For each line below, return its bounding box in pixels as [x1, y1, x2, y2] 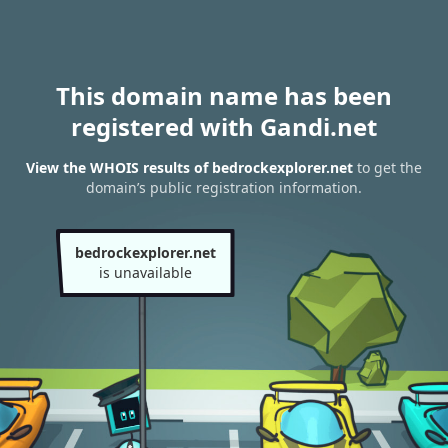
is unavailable [98, 263, 192, 282]
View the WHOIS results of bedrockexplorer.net [26, 158, 353, 178]
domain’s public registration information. [86, 178, 362, 198]
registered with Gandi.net [71, 110, 377, 143]
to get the [353, 158, 422, 178]
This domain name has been [56, 79, 392, 112]
